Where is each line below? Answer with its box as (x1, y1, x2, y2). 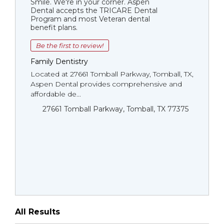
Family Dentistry (30, 57, 88, 66)
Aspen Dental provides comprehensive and (30, 79, 182, 88)
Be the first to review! (36, 41, 103, 49)
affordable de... (30, 89, 81, 98)
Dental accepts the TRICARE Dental (30, 6, 157, 15)
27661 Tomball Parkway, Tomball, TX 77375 (42, 104, 188, 113)
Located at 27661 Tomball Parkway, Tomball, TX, (30, 69, 193, 78)
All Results (15, 207, 60, 216)
